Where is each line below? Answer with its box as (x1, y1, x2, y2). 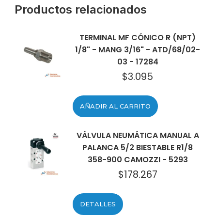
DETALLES (80, 200, 116, 208)
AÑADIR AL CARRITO (80, 102, 151, 110)
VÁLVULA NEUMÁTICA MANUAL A (76, 130, 199, 141)
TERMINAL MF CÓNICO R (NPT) (79, 32, 196, 43)
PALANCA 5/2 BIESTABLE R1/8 (82, 142, 193, 153)
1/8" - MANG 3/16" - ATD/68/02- (75, 44, 200, 55)
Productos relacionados (15, 2, 147, 16)
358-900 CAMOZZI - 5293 (87, 154, 188, 165)
